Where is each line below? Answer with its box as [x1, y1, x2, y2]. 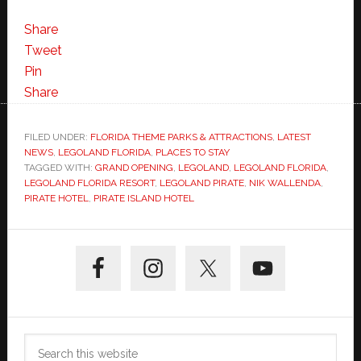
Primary [6, 228, 98, 257]
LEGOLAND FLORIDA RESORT [23, 176, 155, 189]
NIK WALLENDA [248, 176, 321, 189]
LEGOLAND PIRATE [159, 176, 244, 189]
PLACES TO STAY [155, 146, 230, 158]
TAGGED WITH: [23, 161, 95, 173]
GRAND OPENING [94, 161, 173, 173]
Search [23, 334, 64, 351]
